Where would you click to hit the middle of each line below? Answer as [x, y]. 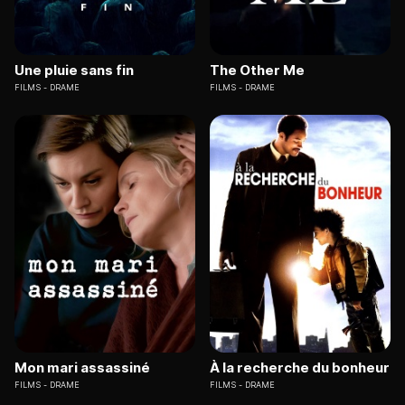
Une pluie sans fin [74, 71]
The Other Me [257, 71]
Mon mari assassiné [82, 367]
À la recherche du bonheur [300, 367]
